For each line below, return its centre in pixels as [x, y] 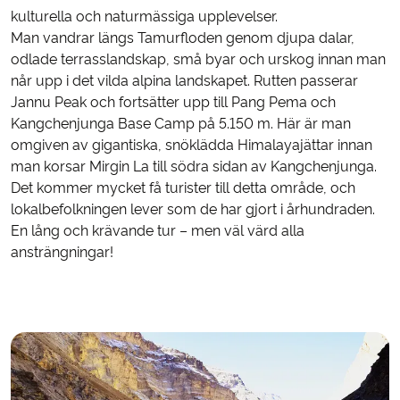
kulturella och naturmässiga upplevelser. [144, 16]
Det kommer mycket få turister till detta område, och [183, 187]
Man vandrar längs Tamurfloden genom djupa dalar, [183, 37]
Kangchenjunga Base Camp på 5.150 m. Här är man [181, 123]
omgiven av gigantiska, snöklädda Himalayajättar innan [192, 145]
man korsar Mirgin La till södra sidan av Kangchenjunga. [194, 166]
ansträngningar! [62, 252]
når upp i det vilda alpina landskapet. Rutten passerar [184, 80]
